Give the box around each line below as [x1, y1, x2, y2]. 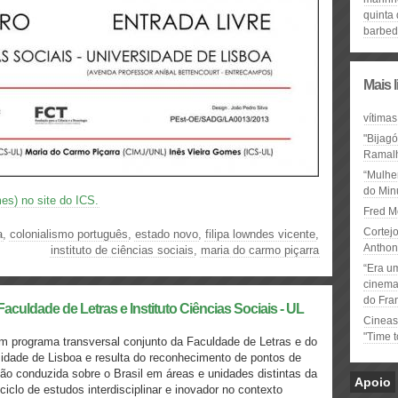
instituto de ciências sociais [51, 243, 194, 257]
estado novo [135, 227, 198, 241]
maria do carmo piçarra [201, 243, 319, 257]
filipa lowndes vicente [205, 227, 315, 241]
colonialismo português [10, 227, 128, 241]
